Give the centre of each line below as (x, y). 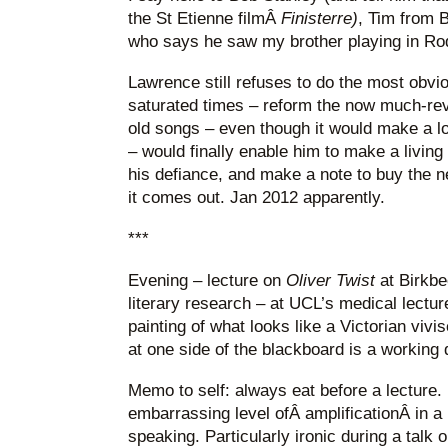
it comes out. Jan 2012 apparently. (256, 198)
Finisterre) (319, 18)
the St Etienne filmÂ (204, 18)
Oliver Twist (330, 280)
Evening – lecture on (206, 280)
